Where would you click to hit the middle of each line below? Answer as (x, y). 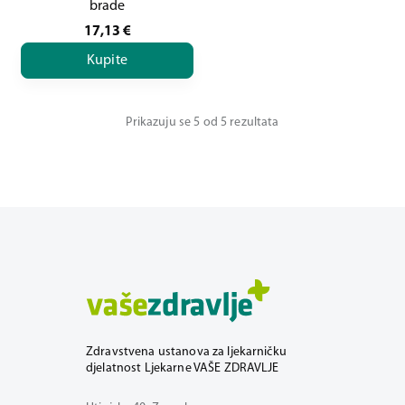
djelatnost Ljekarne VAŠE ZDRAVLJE (183, 368)
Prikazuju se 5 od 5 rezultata (202, 122)
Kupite (107, 60)
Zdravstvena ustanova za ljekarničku (186, 352)
